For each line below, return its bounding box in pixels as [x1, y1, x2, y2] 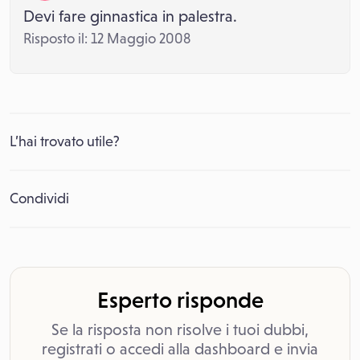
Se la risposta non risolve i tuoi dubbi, [51, 321, 309, 338]
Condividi [10, 190, 69, 207]
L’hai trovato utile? [10, 133, 120, 149]
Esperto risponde [96, 287, 264, 313]
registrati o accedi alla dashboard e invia [42, 340, 318, 358]
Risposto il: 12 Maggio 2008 [23, 31, 190, 47]
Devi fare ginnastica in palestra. [23, 7, 237, 25]
